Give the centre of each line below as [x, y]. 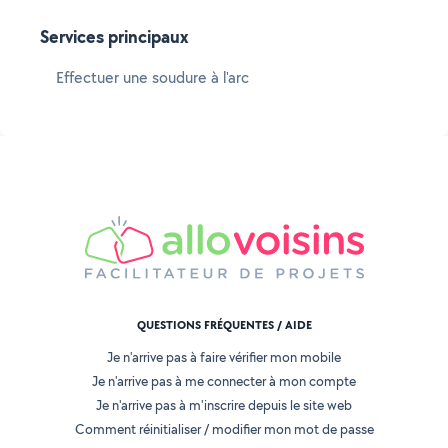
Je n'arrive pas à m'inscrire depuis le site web [224, 405]
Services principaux [114, 36]
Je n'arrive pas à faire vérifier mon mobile [224, 357]
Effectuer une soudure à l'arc [152, 77]
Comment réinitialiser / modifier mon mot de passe [224, 429]
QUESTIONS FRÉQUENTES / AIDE [224, 325]
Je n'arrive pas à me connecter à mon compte [224, 381]
